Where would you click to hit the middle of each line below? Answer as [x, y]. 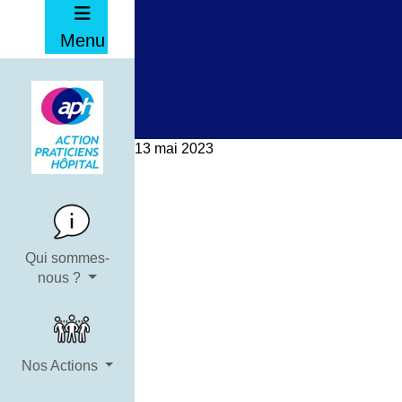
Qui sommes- [67, 258]
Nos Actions [61, 366]
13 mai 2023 [174, 149]
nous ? [61, 278]
